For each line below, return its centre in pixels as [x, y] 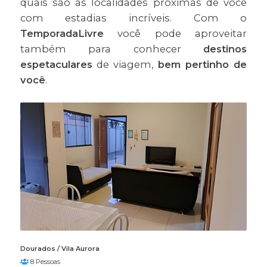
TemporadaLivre [62, 34]
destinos [225, 49]
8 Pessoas [44, 261]
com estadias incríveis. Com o [133, 18]
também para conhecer [112, 49]
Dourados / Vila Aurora [60, 248]
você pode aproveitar [175, 34]
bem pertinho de [203, 65]
